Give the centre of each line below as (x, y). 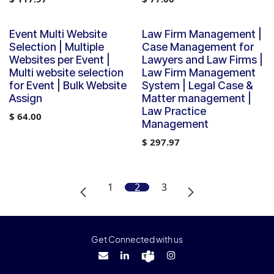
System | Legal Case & (197, 85)
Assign (26, 98)
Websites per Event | (60, 60)
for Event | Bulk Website (68, 85)
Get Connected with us (137, 239)
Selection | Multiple (57, 47)
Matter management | (196, 98)
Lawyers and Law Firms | (202, 60)
